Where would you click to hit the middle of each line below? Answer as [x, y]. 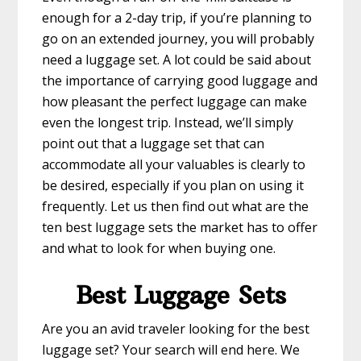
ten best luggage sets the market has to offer [180, 228]
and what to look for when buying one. [159, 249]
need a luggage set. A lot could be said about [177, 60]
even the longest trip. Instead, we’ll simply [168, 123]
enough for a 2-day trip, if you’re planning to [177, 18]
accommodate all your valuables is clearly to [174, 165]
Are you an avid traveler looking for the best [176, 329]
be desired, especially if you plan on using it [173, 186]
